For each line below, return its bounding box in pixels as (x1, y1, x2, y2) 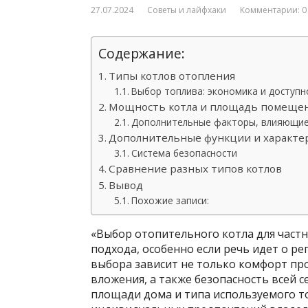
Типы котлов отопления (109, 69, 236, 82)
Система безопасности (131, 146, 237, 159)
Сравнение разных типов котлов (109, 162, 283, 175)
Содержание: (98, 44, 185, 63)
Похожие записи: (131, 194, 209, 207)
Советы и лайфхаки (147, 4, 226, 16)
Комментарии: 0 (240, 4, 307, 16)
